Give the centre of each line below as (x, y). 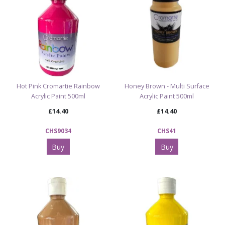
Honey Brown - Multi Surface (167, 86)
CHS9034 (58, 130)
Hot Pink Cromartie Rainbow (58, 86)
